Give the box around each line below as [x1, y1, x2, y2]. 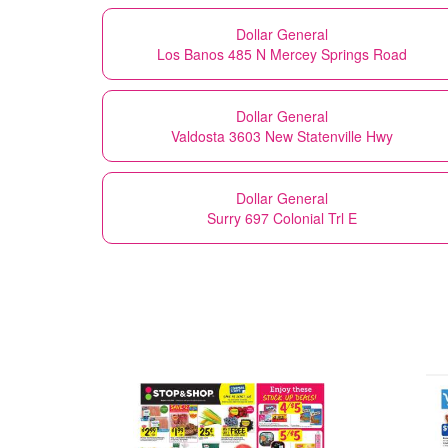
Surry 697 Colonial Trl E [207, 207, 357, 228]
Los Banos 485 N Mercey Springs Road [157, 43, 407, 64]
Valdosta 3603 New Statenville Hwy [171, 125, 393, 146]
